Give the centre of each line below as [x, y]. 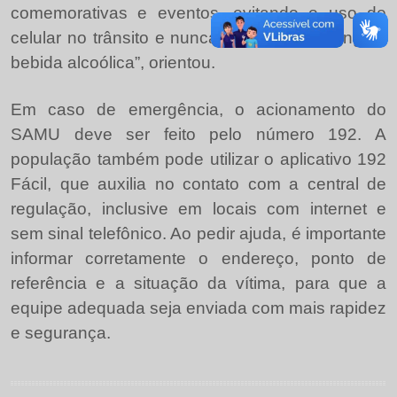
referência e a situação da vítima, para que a [198, 284]
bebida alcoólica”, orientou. [113, 63]
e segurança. [61, 333]
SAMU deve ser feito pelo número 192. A [198, 135]
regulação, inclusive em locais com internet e [198, 209]
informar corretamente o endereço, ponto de [198, 259]
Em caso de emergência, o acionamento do [198, 110]
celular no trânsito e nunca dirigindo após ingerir [198, 38]
